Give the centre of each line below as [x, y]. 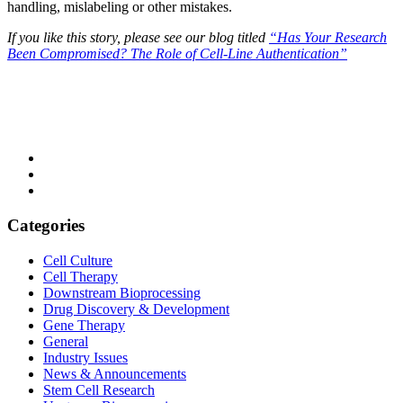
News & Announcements [115, 373]
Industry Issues [85, 357]
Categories [46, 225]
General [66, 341]
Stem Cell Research [99, 390]
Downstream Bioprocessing [122, 292]
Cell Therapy [81, 276]
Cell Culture [78, 260]
